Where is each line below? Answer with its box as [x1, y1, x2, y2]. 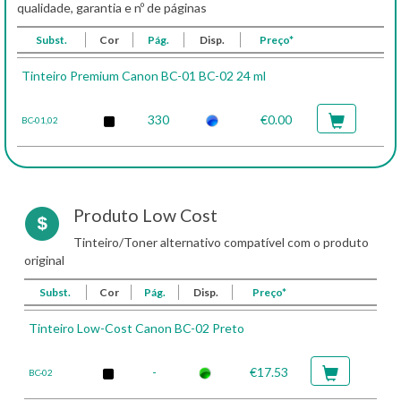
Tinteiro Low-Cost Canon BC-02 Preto [29, 320, 244, 336]
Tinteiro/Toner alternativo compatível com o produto [73, 235, 369, 250]
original [24, 252, 64, 268]
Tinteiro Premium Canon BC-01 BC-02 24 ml [21, 68, 266, 83]
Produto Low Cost [73, 205, 218, 226]
